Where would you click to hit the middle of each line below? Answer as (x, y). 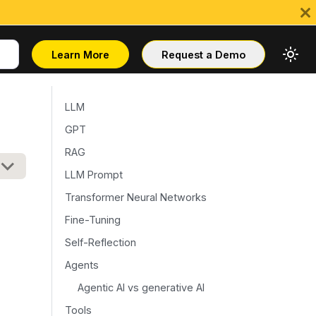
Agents (81, 265)
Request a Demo (203, 54)
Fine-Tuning (92, 219)
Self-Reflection (100, 242)
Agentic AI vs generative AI (141, 287)
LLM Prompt (93, 174)
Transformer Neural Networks (135, 197)
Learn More (80, 54)
